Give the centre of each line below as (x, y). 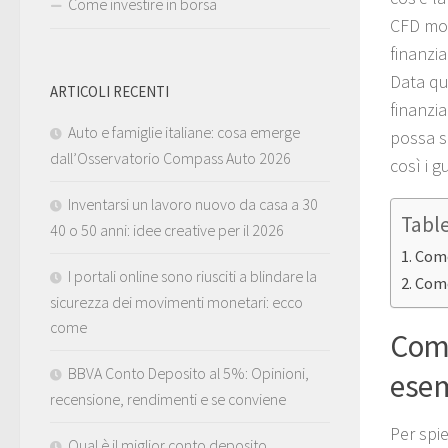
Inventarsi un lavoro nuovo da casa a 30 (193, 204)
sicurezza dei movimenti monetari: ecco (176, 302)
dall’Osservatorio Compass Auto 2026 (170, 158)
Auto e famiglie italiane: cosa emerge (184, 132)
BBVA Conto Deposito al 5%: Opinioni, (188, 373)
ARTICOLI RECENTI (109, 92)
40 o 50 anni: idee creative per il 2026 (167, 230)
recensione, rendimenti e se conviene (168, 399)
